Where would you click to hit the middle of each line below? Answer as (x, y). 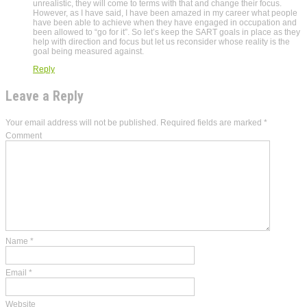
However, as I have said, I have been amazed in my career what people (165, 13)
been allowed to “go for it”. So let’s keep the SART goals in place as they (167, 32)
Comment (24, 135)
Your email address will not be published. (82, 122)
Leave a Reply (45, 96)
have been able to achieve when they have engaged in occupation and (165, 22)
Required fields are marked (211, 122)
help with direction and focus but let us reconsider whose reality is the (161, 41)
